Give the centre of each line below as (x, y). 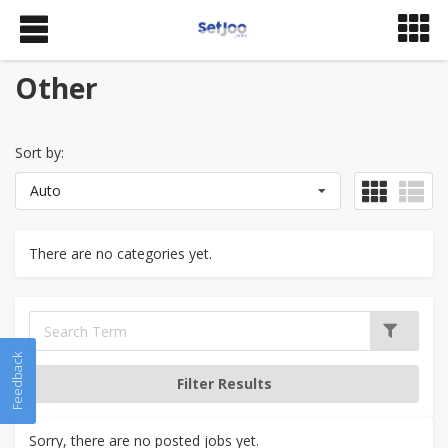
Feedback (17, 381)
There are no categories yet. (120, 253)
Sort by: (39, 152)
